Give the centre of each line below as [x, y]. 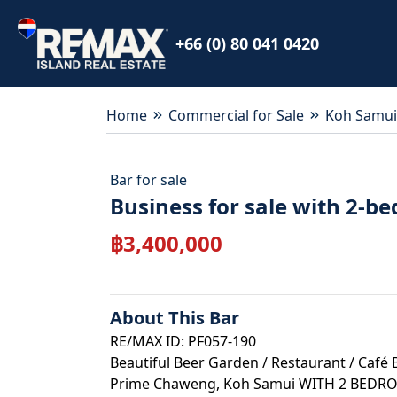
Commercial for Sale [236, 115]
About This [160, 318]
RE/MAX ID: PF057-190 [183, 341]
